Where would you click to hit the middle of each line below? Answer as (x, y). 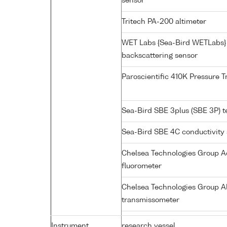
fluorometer (143, 166)
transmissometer (152, 200)
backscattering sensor (161, 55)
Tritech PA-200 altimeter (165, 22)
